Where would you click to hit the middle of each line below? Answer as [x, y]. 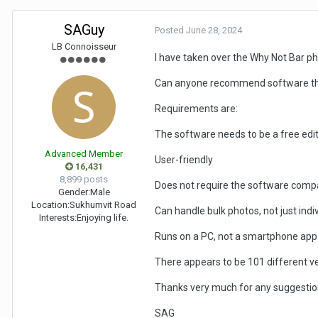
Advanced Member [84, 154]
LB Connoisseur [84, 46]
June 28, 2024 [214, 30]
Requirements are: [196, 109]
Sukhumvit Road [103, 205]
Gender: [74, 192]
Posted [170, 30]
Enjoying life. [103, 218]
